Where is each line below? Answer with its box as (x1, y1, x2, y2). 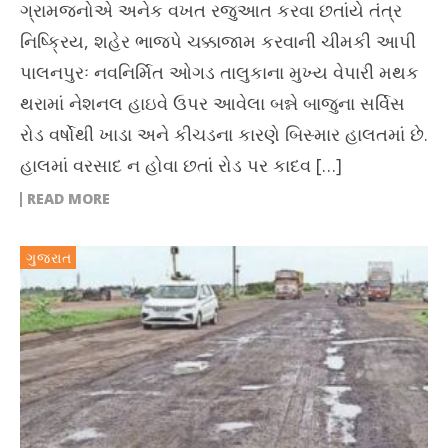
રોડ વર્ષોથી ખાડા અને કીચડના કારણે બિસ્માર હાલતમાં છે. (20, 122, 428, 147)
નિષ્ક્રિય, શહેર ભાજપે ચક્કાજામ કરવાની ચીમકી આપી (20, 29, 416, 54)
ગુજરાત (26, 248, 72, 268)
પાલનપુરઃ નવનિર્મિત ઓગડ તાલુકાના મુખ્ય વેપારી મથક (20, 60, 419, 85)
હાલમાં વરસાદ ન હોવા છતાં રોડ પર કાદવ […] (20, 153, 342, 178)
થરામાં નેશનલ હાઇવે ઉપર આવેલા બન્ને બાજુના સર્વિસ (20, 91, 405, 116)
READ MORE (27, 189, 110, 209)
